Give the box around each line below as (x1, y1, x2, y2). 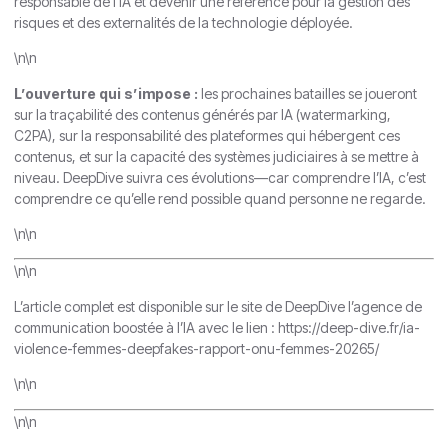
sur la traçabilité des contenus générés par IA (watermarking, (14, 105, 391, 123)
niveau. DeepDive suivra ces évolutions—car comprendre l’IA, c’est (14, 168, 426, 186)
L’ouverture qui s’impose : (14, 84, 198, 102)
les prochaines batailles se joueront (198, 84, 417, 102)
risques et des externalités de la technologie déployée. (14, 13, 353, 31)
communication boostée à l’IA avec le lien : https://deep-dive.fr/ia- (14, 318, 420, 336)
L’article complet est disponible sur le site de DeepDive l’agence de (14, 297, 422, 315)
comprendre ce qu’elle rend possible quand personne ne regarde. (14, 189, 426, 207)
